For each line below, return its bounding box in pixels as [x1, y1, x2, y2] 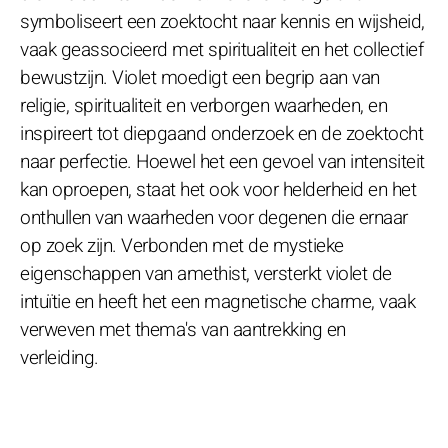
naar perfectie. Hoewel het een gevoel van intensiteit [20, 147, 425, 176]
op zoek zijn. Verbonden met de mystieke [20, 231, 344, 260]
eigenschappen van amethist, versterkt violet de [20, 259, 392, 288]
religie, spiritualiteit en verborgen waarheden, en [20, 91, 387, 120]
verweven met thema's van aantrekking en [20, 315, 346, 344]
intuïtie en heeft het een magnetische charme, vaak [20, 287, 415, 316]
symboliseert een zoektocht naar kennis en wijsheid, [20, 7, 425, 36]
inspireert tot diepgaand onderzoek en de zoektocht [20, 119, 423, 148]
